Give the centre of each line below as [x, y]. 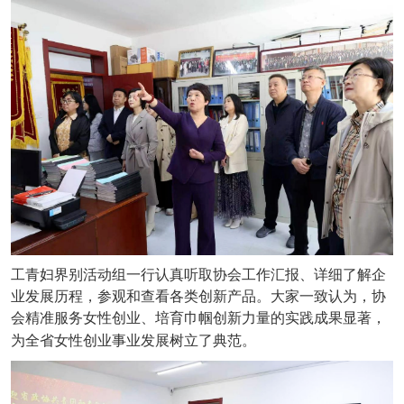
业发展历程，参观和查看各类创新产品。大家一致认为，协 [198, 297]
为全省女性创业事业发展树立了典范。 [133, 341]
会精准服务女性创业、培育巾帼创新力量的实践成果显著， [198, 318]
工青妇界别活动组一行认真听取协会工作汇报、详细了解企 [198, 275]
